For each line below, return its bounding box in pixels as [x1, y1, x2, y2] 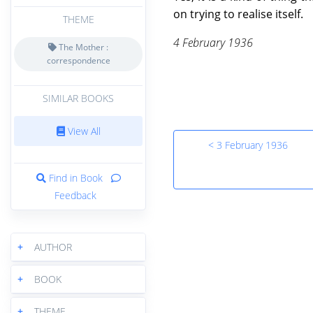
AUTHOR [34, 240, 72, 254]
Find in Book [48, 170, 103, 184]
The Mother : [57, 41, 108, 54]
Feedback [54, 188, 96, 202]
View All [64, 124, 101, 138]
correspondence [46, 54, 110, 67]
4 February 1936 [173, 34, 254, 50]
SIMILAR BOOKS [43, 91, 114, 105]
